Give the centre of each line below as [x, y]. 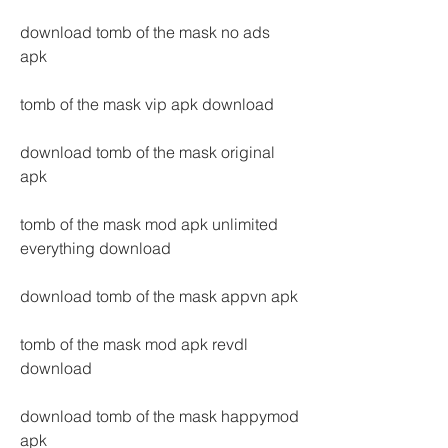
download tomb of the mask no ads [145, 32]
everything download [95, 248]
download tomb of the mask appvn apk [159, 296]
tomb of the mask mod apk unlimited [149, 224]
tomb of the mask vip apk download [147, 104]
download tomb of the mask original [147, 152]
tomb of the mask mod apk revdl [134, 344]
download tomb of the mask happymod [159, 416]
